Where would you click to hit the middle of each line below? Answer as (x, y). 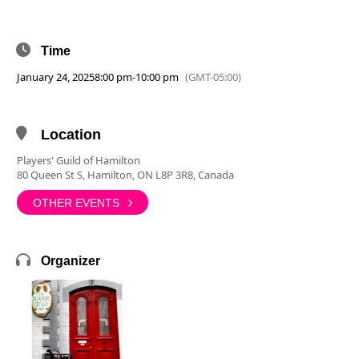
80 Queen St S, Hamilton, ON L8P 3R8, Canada (125, 175)
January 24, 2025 (56, 77)
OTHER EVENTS (76, 202)
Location (71, 135)
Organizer (71, 261)
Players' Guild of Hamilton (79, 160)
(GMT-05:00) (213, 77)
